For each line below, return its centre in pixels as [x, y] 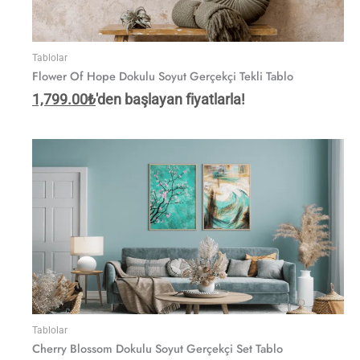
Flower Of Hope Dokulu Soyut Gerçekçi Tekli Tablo [163, 76]
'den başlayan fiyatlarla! [170, 99]
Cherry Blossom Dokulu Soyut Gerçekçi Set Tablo [157, 349]
